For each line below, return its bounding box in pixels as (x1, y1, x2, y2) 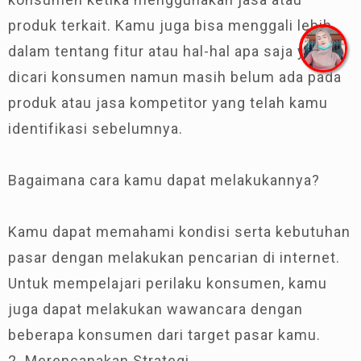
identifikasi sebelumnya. (8, 119, 183, 137)
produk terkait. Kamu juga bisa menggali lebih (8, 16, 332, 34)
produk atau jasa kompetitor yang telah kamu (8, 93, 328, 111)
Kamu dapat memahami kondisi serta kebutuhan (8, 222, 351, 240)
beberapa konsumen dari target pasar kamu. (8, 326, 321, 343)
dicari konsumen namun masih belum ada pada (8, 68, 342, 85)
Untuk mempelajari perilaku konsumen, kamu (8, 274, 327, 292)
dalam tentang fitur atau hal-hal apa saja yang (8, 42, 331, 60)
